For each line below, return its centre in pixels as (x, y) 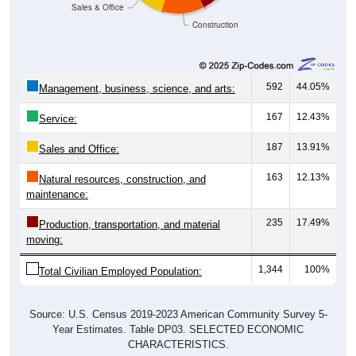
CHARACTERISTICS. (178, 327)
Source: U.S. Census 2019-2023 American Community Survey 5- (178, 297)
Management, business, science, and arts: (137, 72)
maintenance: (57, 177)
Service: (58, 102)
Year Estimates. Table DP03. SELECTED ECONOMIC (178, 312)
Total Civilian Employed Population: (120, 254)
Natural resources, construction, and (122, 162)
